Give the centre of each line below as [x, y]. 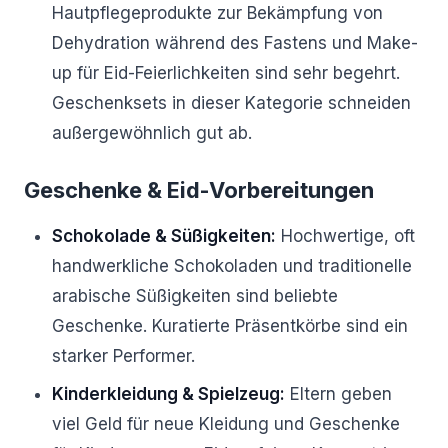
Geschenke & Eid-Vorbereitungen [199, 190]
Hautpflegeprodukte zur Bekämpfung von [217, 13]
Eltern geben [338, 394]
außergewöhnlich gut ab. [152, 133]
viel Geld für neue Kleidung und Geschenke [226, 424]
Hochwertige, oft [345, 236]
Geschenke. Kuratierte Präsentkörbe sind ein [230, 326]
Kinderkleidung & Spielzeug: [168, 394]
